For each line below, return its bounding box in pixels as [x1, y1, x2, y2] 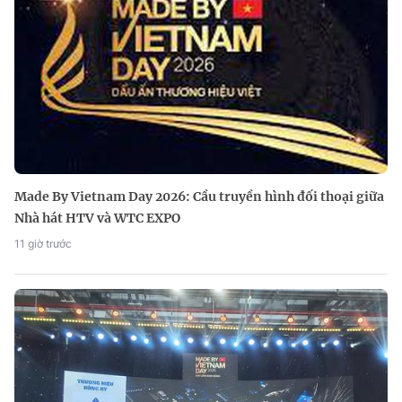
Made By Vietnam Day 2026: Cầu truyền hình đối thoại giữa [14, 188, 384, 205]
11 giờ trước [14, 237, 72, 251]
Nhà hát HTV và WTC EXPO [14, 210, 180, 227]
